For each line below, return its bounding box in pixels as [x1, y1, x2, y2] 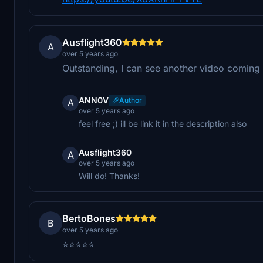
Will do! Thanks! [79, 170, 140, 181]
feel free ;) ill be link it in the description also [79, 118, 247, 129]
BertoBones [62, 212, 116, 224]
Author [119, 95, 142, 104]
